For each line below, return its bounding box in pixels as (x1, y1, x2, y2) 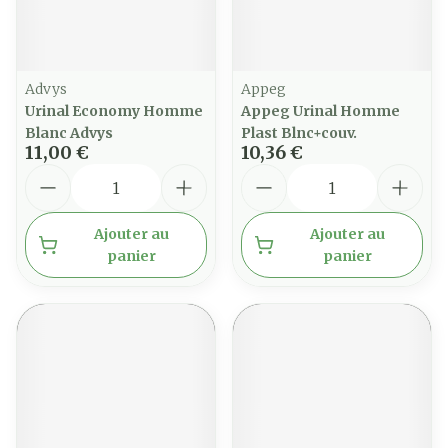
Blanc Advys (25, 124, 113, 142)
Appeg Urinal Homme (241, 102, 400, 120)
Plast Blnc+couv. (241, 124, 357, 142)
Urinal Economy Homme (25, 102, 203, 120)
